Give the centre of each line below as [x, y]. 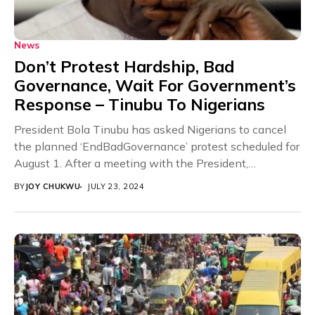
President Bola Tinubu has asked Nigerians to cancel [150, 130]
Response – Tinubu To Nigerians [140, 105]
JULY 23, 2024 [116, 187]
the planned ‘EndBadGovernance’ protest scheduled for [157, 147]
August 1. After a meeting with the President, [131, 163]
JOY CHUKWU [53, 187]
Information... [47, 180]
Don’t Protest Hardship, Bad [124, 67]
